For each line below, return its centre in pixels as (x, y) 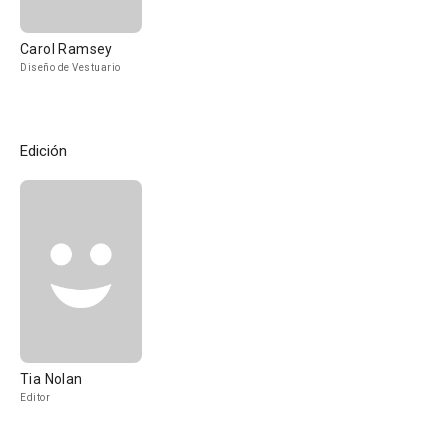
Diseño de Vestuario (70, 67)
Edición (43, 151)
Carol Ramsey (66, 49)
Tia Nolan (51, 379)
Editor (35, 397)
